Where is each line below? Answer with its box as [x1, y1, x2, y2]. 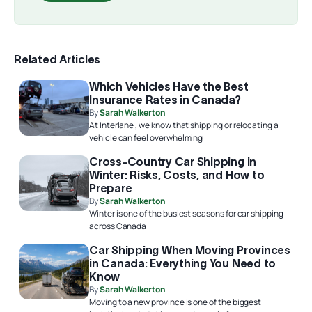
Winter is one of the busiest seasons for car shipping [89, 207, 283, 219]
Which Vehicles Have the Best [89, 79, 249, 93]
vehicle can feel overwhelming [89, 131, 203, 143]
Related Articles [14, 52, 101, 65]
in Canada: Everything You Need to [89, 256, 276, 270]
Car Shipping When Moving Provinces [89, 243, 290, 256]
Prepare [89, 181, 132, 194]
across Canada [89, 219, 147, 232]
